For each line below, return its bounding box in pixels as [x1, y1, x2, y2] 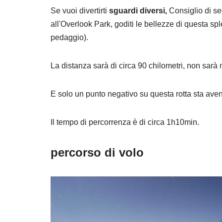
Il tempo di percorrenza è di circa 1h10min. [51, 118, 199, 127]
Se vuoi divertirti [51, 6, 109, 15]
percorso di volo [51, 146, 144, 160]
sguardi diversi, [109, 6, 167, 15]
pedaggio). [51, 33, 88, 42]
